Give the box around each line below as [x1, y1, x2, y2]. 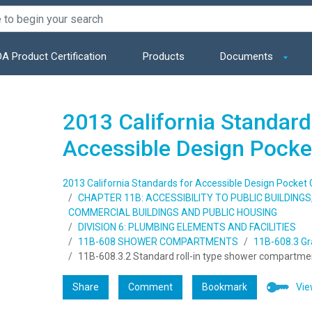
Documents [219, 50, 276, 63]
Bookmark [201, 281, 247, 293]
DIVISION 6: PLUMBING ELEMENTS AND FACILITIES [77, 221, 296, 233]
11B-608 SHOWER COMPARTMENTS [77, 236, 238, 248]
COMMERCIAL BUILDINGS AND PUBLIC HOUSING [68, 207, 277, 219]
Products [142, 50, 185, 63]
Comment [127, 281, 173, 293]
